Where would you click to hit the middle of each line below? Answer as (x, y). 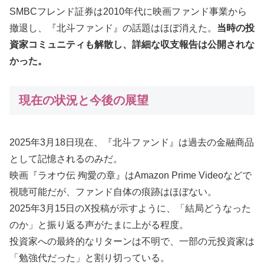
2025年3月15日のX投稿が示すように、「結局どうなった (130, 208)
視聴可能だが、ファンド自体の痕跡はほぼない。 (113, 192)
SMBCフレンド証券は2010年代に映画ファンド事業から (128, 11)
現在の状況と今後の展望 (84, 100)
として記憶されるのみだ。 (66, 159)
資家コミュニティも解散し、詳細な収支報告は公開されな (132, 44)
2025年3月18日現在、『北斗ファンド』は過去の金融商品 (132, 142)
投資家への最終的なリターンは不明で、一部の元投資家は (132, 241)
